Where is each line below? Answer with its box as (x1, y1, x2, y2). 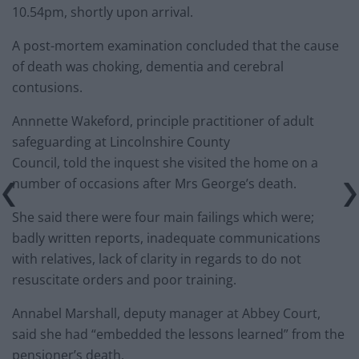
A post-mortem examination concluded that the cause (12, 37, 339, 55)
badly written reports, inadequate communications (12, 229, 321, 248)
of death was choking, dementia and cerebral (12, 58, 284, 76)
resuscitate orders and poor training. (12, 271, 236, 289)
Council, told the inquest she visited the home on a (12, 154, 318, 172)
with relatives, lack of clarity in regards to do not (12, 250, 301, 268)
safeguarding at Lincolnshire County (12, 133, 230, 151)
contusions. (12, 79, 83, 97)
